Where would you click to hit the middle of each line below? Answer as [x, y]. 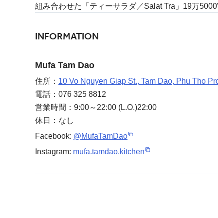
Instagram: [54, 151]
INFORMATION [67, 36]
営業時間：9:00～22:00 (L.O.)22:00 [96, 107]
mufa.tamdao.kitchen [109, 151]
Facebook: [54, 136]
